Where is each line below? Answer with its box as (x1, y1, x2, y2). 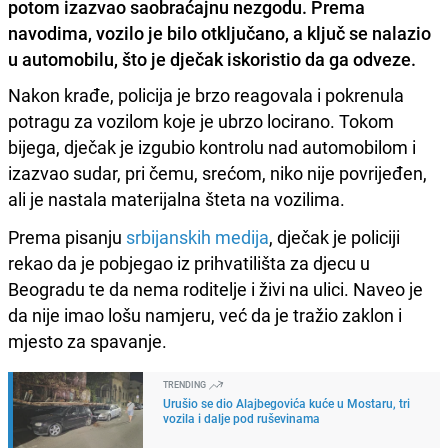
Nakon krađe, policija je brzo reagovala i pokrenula (8, 82, 404, 107)
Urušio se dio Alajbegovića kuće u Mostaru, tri (163, 394, 410, 411)
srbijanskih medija (126, 224, 269, 249)
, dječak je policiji (269, 224, 400, 249)
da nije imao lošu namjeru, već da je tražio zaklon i (8, 302, 402, 327)
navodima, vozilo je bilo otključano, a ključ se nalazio (8, 20, 431, 45)
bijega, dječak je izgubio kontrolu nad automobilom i (8, 134, 416, 159)
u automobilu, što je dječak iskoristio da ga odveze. (8, 46, 416, 71)
